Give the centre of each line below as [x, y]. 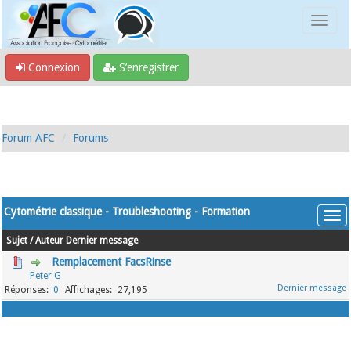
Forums [91, 138]
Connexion [52, 67]
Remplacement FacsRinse [112, 262]
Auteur [50, 241]
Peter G [46, 276]
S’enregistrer [147, 67]
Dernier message [102, 241]
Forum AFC [29, 138]
